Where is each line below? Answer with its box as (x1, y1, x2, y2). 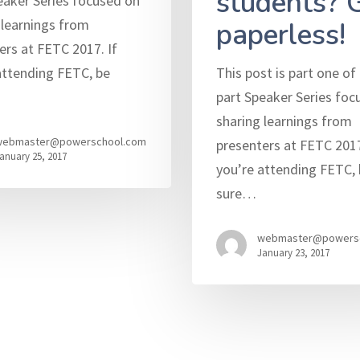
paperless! (215, 15, 346, 54)
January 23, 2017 (256, 245, 329, 260)
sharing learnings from (215, 111, 352, 130)
